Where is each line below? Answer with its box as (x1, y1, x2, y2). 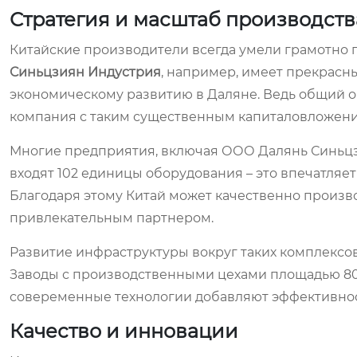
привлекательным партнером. (10, 210, 214, 226)
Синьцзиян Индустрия (10, 65, 161, 80)
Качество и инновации (10, 320, 238, 343)
